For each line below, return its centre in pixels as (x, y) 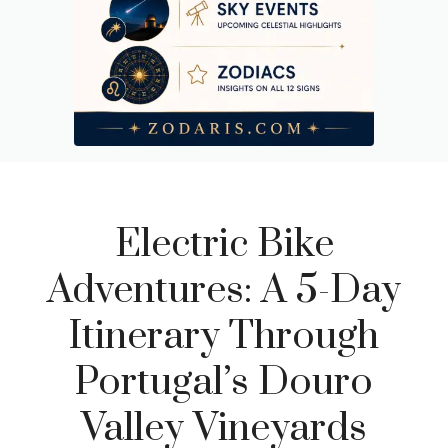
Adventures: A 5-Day (224, 290)
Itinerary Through (224, 336)
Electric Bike (224, 244)
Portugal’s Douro (224, 382)
